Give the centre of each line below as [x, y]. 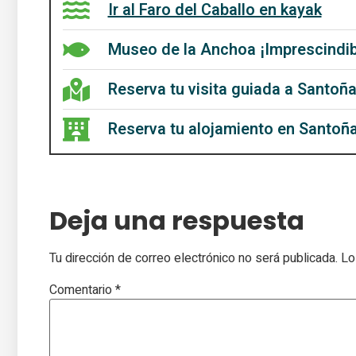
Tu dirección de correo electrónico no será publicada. [193, 259]
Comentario [82, 290]
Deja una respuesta [177, 221]
